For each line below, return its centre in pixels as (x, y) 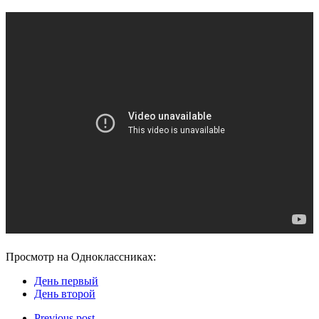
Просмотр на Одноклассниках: (81, 256)
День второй (65, 293)
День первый (66, 281)
